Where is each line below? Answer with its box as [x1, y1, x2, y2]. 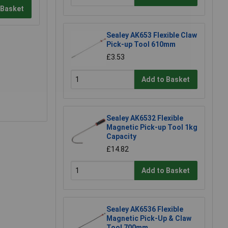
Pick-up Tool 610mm [106, 40, 176, 49]
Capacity [106, 132, 136, 141]
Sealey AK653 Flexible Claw [106, 31, 197, 40]
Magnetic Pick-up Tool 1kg [106, 123, 197, 132]
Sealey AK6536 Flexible [106, 205, 183, 214]
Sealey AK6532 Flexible [106, 114, 183, 123]
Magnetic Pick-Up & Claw [106, 214, 191, 223]
